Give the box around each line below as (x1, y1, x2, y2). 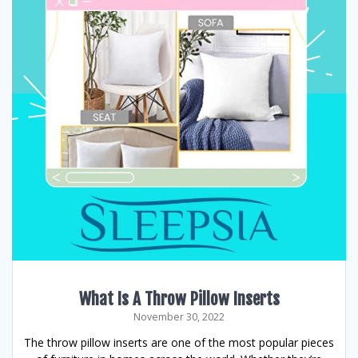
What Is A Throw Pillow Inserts (78, 288, 280, 309)
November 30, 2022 (133, 310, 225, 324)
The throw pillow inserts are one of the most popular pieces (24, 335, 334, 350)
